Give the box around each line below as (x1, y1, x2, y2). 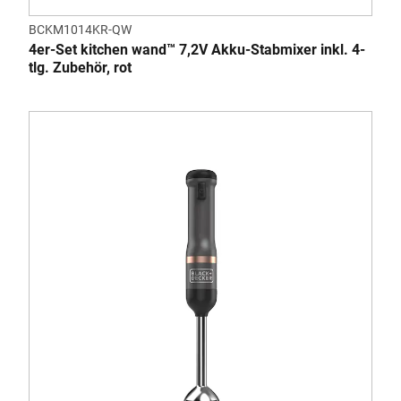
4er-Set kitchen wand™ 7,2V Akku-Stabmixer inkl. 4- (29, 41, 365, 58)
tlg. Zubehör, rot (29, 59, 132, 76)
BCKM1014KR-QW (29, 22, 132, 37)
